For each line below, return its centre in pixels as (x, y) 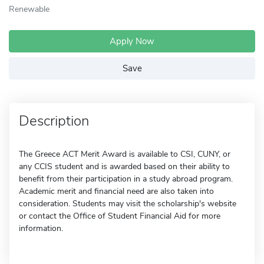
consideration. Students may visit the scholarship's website (128, 204)
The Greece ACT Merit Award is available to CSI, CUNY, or (125, 154)
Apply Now (132, 41)
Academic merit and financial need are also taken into (116, 191)
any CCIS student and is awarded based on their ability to (124, 166)
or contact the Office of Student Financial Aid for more (120, 216)
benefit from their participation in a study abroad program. (126, 179)
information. (41, 228)
